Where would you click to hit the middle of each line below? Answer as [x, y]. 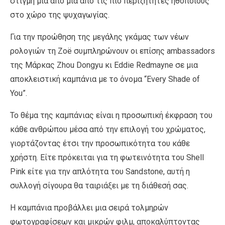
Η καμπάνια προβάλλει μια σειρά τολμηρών [89, 208]
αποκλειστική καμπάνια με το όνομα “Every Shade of [105, 79]
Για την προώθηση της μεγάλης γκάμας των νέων [99, 37]
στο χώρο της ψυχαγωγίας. [60, 15]
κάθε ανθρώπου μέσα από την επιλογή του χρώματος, [108, 130]
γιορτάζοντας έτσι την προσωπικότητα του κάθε [100, 144]
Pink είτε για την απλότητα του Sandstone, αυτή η [100, 172]
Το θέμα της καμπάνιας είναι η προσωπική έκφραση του [111, 116]
